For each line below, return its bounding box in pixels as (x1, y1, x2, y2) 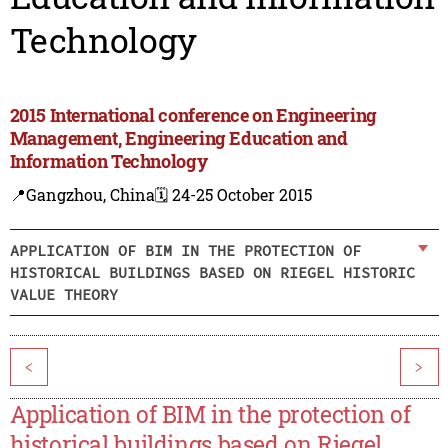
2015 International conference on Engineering (9, 103, 377, 128)
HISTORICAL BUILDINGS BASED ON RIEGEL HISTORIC (9, 262, 415, 282)
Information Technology (9, 149, 208, 174)
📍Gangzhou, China (9, 184, 155, 206)
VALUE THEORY (9, 284, 118, 304)
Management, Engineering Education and (9, 126, 348, 151)
